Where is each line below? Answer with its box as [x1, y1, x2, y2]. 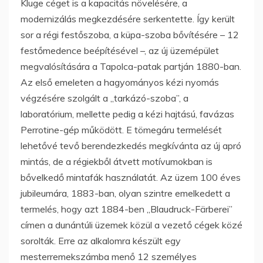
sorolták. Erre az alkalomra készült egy [21, 234, 181, 247]
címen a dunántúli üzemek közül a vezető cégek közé [21, 218, 242, 231]
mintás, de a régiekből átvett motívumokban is [21, 155, 213, 167]
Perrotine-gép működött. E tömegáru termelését [21, 123, 222, 136]
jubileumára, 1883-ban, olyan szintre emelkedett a [21, 187, 230, 199]
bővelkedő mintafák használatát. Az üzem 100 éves [21, 171, 241, 183]
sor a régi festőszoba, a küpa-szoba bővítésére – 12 [21, 28, 239, 41]
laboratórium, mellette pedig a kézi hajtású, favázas [21, 107, 234, 120]
